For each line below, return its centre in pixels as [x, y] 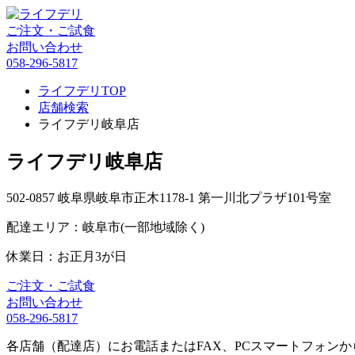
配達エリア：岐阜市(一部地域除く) [105, 227]
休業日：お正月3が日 [67, 256]
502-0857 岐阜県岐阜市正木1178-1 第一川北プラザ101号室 [169, 197]
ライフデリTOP [82, 91]
